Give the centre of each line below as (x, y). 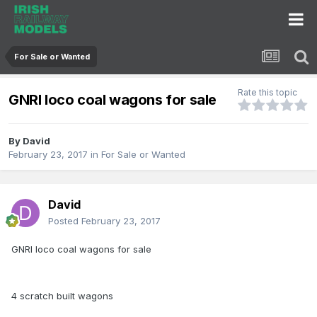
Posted (65, 221)
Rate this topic (267, 93)
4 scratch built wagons (62, 296)
